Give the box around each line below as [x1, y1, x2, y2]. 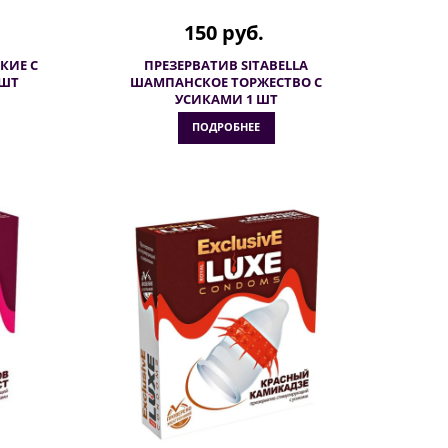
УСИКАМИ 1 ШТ [174, 90, 278, 108]
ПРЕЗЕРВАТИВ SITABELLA [144, 56, 308, 74]
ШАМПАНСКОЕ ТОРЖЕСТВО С [130, 73, 322, 91]
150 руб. [183, 19, 264, 46]
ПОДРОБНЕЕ [191, 119, 260, 134]
